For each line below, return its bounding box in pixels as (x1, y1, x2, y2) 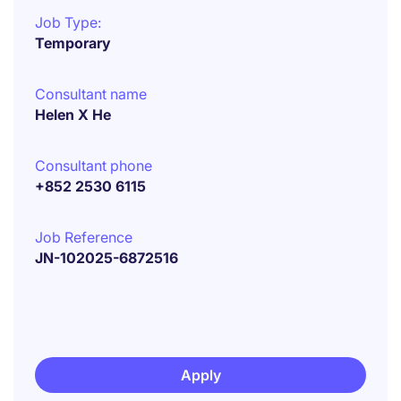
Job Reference (35, 228, 132, 246)
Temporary (35, 34, 111, 52)
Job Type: (35, 13, 101, 31)
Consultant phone (35, 157, 152, 175)
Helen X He (35, 106, 111, 124)
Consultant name (35, 85, 147, 103)
